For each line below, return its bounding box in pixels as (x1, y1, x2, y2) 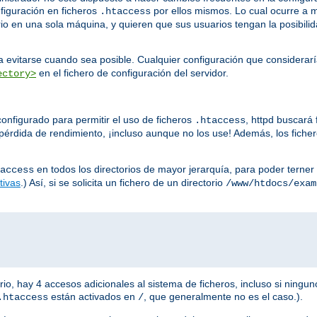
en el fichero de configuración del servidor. (36, 67, 229, 79)
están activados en (48, 291, 138, 303)
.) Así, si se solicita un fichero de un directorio (21, 177, 226, 189)
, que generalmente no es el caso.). (144, 291, 303, 303)
